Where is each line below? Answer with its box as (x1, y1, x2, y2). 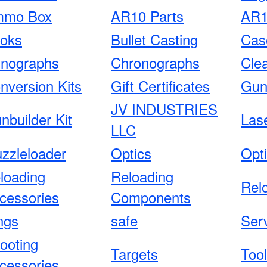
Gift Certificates (111, 75, 210, 97)
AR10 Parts (111, 5, 184, 27)
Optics (111, 142, 151, 164)
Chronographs (111, 52, 200, 73)
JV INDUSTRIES (111, 98, 218, 120)
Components (111, 187, 191, 208)
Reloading (111, 166, 173, 187)
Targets (111, 243, 158, 265)
